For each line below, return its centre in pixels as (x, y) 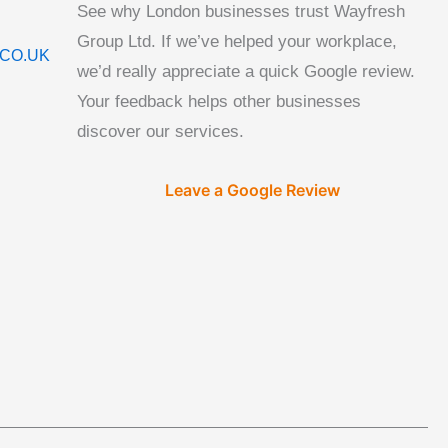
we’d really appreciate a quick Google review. (246, 72)
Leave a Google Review (253, 190)
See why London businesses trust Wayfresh (241, 12)
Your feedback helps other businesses (219, 102)
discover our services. (161, 132)
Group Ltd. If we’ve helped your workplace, (237, 42)
